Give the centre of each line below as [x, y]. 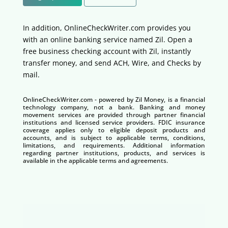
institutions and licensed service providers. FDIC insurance [114, 122]
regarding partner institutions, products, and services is [114, 153]
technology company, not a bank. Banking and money [114, 107]
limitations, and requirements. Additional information [114, 145]
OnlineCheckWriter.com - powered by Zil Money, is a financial [114, 99]
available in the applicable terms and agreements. [95, 160]
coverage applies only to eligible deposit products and [114, 130]
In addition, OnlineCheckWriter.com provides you [107, 27]
